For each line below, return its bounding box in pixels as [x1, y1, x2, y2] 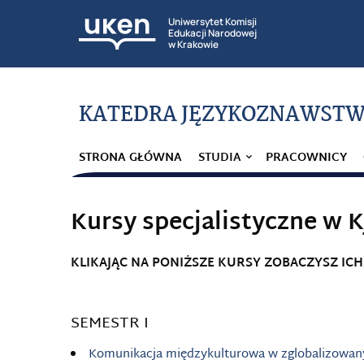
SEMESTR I [71, 310, 149, 338]
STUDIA [198, 148, 241, 168]
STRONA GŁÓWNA [79, 148, 182, 168]
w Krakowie [168, 37, 219, 51]
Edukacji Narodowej [168, 26, 257, 40]
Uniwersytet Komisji [168, 15, 257, 28]
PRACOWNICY [266, 148, 347, 168]
